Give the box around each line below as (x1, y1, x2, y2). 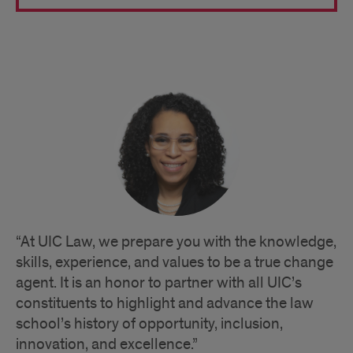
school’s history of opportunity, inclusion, (16, 314, 283, 333)
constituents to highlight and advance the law (16, 293, 314, 313)
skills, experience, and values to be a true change (16, 252, 333, 272)
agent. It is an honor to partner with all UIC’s (16, 273, 302, 292)
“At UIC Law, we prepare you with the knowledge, (16, 232, 336, 251)
